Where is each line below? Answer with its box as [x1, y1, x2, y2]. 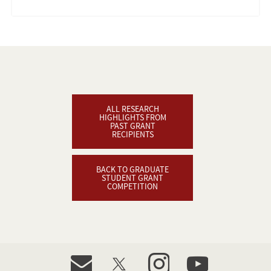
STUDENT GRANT [102, 172, 163, 183]
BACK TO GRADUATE [96, 163, 169, 175]
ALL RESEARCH [106, 103, 159, 114]
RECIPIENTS [111, 128, 154, 140]
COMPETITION [107, 180, 158, 192]
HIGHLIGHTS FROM [99, 111, 166, 123]
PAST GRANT [109, 120, 155, 131]
